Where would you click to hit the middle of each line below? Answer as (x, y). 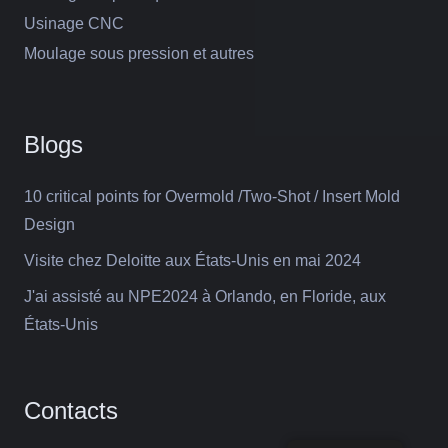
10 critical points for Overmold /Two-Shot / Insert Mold (212, 197)
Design (49, 225)
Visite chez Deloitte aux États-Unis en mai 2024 (192, 261)
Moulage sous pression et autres (139, 54)
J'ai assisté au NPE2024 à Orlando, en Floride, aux (205, 297)
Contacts (71, 411)
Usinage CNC (74, 24)
